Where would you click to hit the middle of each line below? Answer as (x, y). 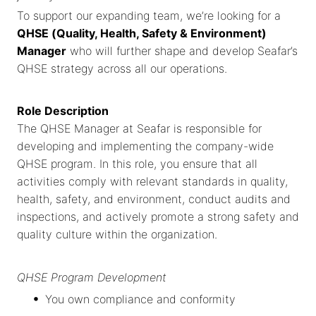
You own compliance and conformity (140, 299)
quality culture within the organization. (117, 235)
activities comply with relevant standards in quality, (152, 182)
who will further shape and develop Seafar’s (182, 51)
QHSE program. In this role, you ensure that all (137, 164)
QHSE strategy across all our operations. (122, 69)
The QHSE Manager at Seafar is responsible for (139, 129)
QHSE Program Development (92, 277)
